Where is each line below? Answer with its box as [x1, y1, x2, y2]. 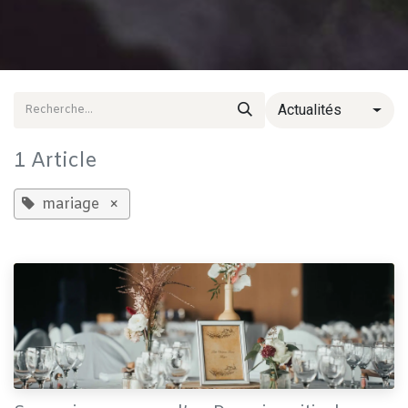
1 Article [14, 148, 97, 176]
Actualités [278, 101, 342, 119]
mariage [42, 195, 99, 215]
